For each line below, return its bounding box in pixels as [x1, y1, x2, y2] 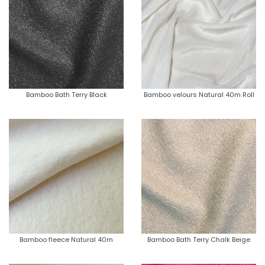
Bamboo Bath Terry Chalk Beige [147, 234, 250, 244]
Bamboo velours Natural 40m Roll [143, 89, 254, 99]
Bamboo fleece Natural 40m [20, 234, 113, 244]
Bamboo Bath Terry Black [25, 89, 107, 99]
